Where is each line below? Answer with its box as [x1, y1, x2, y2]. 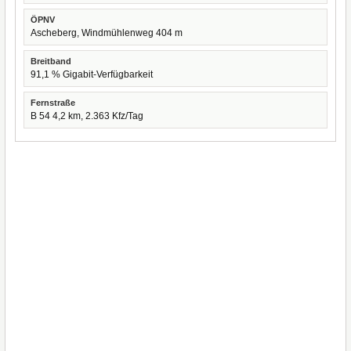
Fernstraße [31, 98, 75, 107]
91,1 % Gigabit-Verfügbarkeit [31, 69, 153, 80]
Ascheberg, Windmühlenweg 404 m [31, 27, 183, 38]
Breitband [31, 56, 71, 66]
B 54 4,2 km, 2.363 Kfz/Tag [31, 110, 143, 121]
